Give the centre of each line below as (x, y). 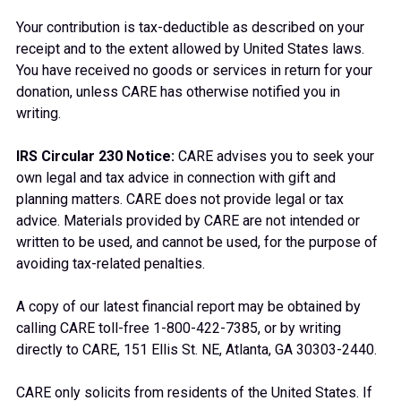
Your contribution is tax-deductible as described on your (190, 27)
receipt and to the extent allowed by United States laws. (190, 49)
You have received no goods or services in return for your (194, 70)
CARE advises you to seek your (274, 156)
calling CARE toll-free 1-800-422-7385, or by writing (179, 328)
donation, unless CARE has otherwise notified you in (178, 92)
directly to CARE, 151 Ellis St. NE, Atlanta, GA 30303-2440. (196, 350)
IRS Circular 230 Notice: (95, 156)
